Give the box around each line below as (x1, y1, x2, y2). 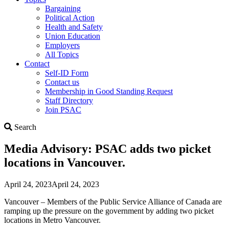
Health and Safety (45, 22, 103, 31)
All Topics (45, 50, 79, 59)
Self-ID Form (45, 68, 88, 77)
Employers (45, 40, 80, 50)
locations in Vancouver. (4, 155, 125, 169)
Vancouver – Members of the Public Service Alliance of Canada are (4, 197, 222, 206)
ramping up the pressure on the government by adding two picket (4, 206, 214, 215)
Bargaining (45, 4, 81, 13)
